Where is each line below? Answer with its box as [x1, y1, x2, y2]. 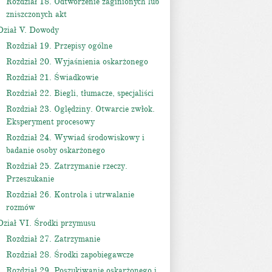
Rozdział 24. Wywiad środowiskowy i [6, 132, 144, 143]
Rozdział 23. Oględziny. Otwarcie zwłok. [6, 104, 155, 114]
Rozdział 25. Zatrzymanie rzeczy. [6, 161, 127, 171]
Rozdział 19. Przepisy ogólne [6, 41, 112, 51]
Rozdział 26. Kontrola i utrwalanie [6, 189, 134, 200]
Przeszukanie [6, 174, 54, 184]
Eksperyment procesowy [6, 117, 95, 127]
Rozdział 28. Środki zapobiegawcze [6, 250, 134, 260]
